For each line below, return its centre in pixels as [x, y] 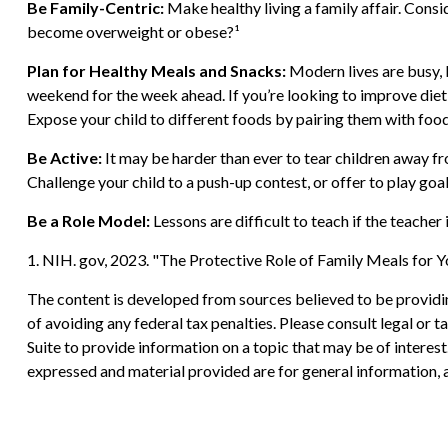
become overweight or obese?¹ [133, 31]
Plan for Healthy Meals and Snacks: [156, 70]
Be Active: [64, 157]
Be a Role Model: [88, 220]
